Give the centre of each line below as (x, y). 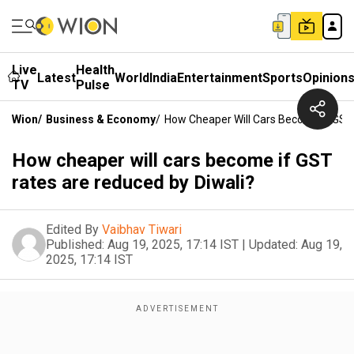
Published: (75, 245)
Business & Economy (101, 119)
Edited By (72, 230)
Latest (56, 77)
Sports (282, 77)
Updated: (273, 245)
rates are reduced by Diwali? (133, 183)
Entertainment (220, 77)
